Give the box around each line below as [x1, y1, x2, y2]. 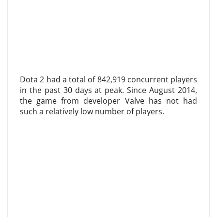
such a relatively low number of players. [20, 106, 164, 117]
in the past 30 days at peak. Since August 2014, [20, 85, 197, 95]
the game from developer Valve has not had [20, 95, 197, 106]
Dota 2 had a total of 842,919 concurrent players [20, 74, 197, 85]
